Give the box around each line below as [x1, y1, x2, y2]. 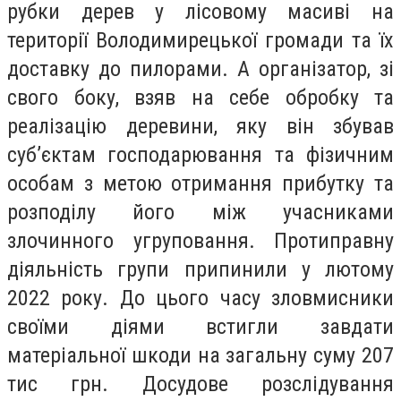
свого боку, [7, 84, 134, 110]
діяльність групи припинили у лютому [7, 256, 394, 282]
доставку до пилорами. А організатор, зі [7, 55, 394, 81]
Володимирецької [96, 27, 257, 53]
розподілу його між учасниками [7, 199, 394, 225]
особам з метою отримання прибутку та [7, 170, 394, 196]
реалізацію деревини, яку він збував [7, 113, 394, 139]
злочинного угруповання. [7, 227, 255, 253]
